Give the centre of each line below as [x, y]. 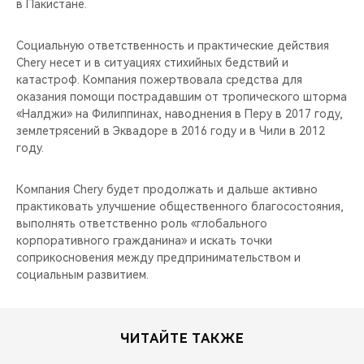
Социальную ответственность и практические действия [173, 45]
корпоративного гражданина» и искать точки [144, 240]
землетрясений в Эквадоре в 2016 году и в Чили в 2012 [171, 130]
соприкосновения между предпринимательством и [158, 257]
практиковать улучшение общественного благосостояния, [180, 206]
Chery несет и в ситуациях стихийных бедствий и [152, 62]
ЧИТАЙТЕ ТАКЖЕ [182, 338]
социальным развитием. [82, 274]
